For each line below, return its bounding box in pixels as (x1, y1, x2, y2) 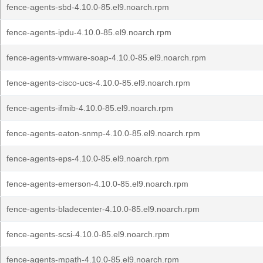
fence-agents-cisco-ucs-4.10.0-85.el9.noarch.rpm (6, 78, 190, 87)
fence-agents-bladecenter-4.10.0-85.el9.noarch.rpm (6, 204, 200, 214)
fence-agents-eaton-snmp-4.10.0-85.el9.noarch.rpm (6, 129, 200, 138)
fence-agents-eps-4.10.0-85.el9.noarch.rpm (6, 154, 169, 163)
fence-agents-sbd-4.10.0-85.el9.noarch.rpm (6, 2, 169, 12)
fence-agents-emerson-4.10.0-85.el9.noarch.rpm (6, 179, 188, 188)
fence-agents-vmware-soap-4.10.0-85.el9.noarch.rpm (6, 53, 206, 62)
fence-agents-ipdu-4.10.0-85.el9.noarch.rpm (6, 28, 171, 37)
